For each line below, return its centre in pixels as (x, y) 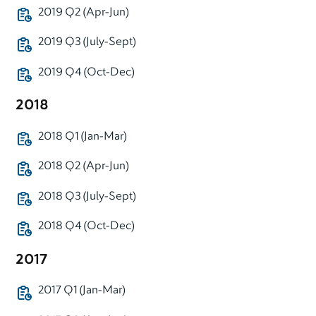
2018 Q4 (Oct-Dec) (86, 227)
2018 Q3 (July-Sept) (86, 196)
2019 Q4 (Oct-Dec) (86, 72)
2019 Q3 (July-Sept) (86, 43)
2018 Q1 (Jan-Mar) (82, 136)
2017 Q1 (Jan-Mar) (81, 291)
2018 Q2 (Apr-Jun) (83, 167)
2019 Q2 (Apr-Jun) (83, 12)
